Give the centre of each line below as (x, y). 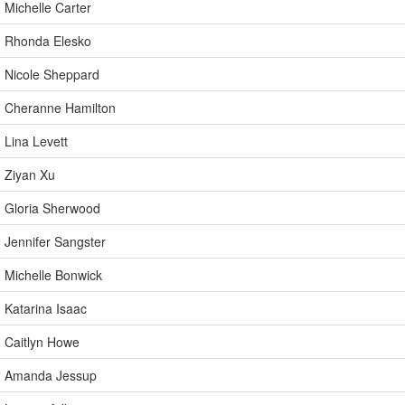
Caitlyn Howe (42, 342)
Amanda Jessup (51, 375)
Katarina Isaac (46, 308)
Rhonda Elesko (48, 41)
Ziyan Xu (30, 174)
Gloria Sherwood (52, 208)
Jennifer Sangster (55, 241)
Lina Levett (36, 141)
